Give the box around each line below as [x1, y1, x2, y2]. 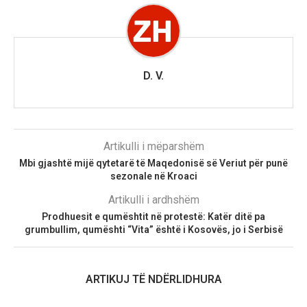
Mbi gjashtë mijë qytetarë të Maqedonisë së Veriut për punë [19, 157, 288, 169]
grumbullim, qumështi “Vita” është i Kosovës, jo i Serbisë [24, 223, 283, 235]
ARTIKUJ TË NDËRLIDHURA [85, 272, 222, 286]
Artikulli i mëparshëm [103, 139, 204, 153]
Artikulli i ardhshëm [108, 193, 199, 206]
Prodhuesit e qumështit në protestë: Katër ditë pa [42, 210, 265, 222]
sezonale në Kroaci [110, 170, 197, 182]
